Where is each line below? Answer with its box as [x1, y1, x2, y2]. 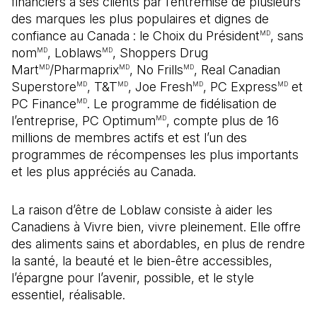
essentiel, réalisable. [11, 287, 125, 302]
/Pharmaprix [50, 62, 119, 77]
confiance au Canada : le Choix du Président [11, 28, 260, 43]
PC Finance [11, 96, 76, 111]
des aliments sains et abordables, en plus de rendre [11, 236, 305, 251]
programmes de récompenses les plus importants [11, 147, 299, 162]
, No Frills [129, 62, 183, 77]
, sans [270, 28, 304, 43]
